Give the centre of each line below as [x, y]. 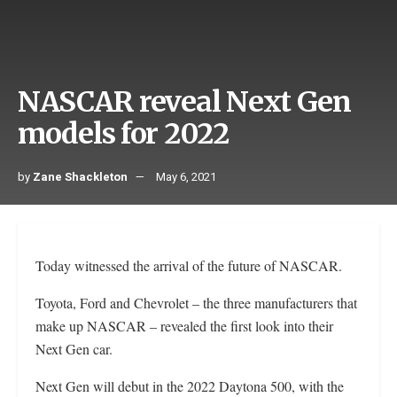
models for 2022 [123, 134]
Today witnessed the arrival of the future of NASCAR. [189, 266]
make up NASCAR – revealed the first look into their [184, 326]
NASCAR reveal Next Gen [184, 102]
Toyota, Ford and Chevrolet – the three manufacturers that [196, 303]
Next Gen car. [74, 349]
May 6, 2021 [186, 177]
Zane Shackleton [80, 177]
